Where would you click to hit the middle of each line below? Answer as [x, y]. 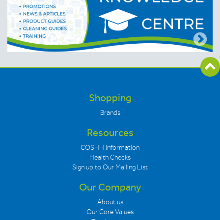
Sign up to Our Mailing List [110, 167]
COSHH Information [110, 147]
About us [110, 202]
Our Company [110, 187]
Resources [110, 133]
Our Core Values [110, 212]
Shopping [110, 98]
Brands [110, 112]
